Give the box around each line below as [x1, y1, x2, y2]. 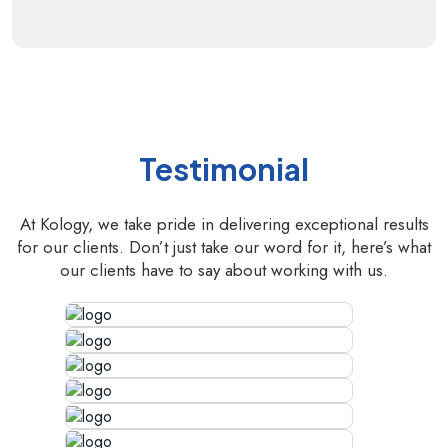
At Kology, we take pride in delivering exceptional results [19, 212, 429, 236]
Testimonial [139, 150, 309, 188]
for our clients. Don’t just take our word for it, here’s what [17, 235, 431, 259]
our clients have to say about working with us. [60, 258, 388, 282]
